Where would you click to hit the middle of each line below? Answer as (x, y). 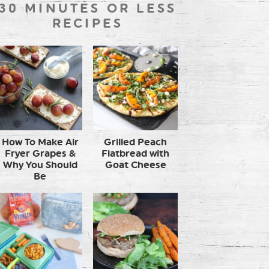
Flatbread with (135, 153)
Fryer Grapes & (40, 153)
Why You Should (40, 165)
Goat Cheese (135, 165)
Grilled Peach (135, 142)
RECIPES (88, 23)
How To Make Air (40, 142)
